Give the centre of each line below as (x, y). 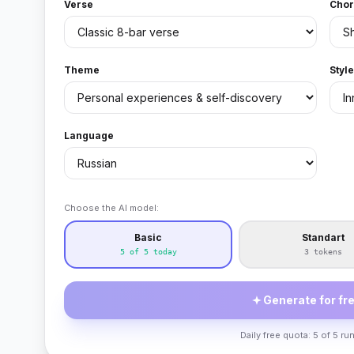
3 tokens (323, 252)
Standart (323, 237)
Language (89, 136)
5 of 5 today (148, 252)
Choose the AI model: (111, 208)
